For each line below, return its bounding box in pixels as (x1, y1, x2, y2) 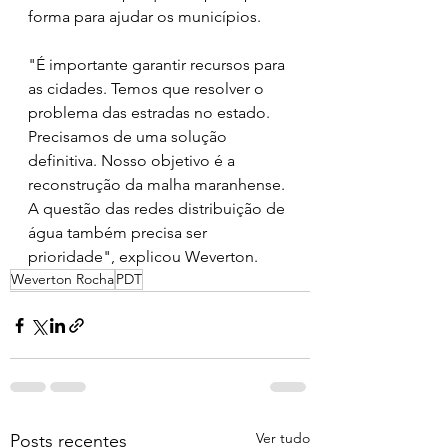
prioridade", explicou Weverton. (28, 247, 258, 266)
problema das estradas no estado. (28, 103, 274, 122)
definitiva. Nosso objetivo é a (28, 151, 239, 170)
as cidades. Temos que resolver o (28, 79, 268, 98)
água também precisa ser (28, 223, 211, 242)
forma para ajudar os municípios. (28, 7, 265, 26)
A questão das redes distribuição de (28, 199, 289, 218)
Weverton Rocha (11, 270, 114, 288)
